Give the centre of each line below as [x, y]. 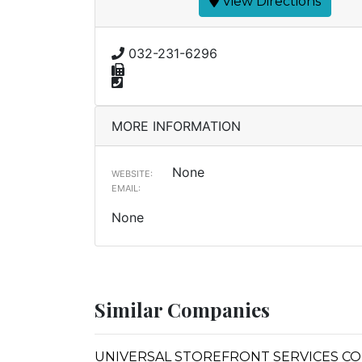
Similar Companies [182, 309]
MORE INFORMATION [176, 126]
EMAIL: [126, 188]
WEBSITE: [132, 174]
